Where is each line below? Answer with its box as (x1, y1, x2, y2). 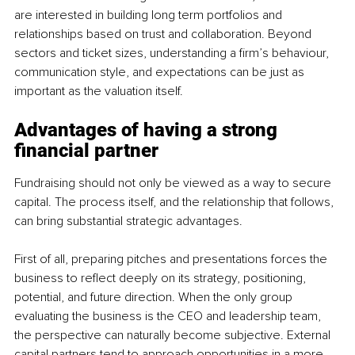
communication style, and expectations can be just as (14, 63, 307, 80)
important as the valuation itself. (14, 82, 183, 99)
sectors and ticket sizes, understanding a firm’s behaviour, (14, 44, 332, 61)
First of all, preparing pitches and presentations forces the (14, 250, 330, 267)
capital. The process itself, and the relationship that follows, (14, 193, 337, 210)
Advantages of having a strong (14, 118, 282, 141)
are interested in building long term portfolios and (14, 6, 285, 23)
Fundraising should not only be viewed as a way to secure (14, 174, 334, 191)
